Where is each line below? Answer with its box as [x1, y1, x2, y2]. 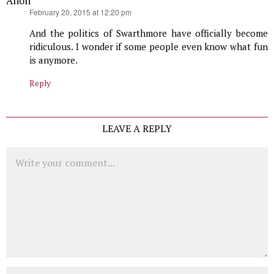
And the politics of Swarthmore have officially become [29, 27, 268, 40]
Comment [6, 147, 46, 160]
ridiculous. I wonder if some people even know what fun [29, 40, 268, 53]
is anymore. [29, 54, 78, 67]
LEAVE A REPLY [102, 122, 172, 136]
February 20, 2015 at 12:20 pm [29, 7, 131, 18]
